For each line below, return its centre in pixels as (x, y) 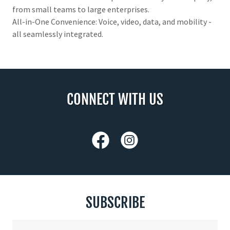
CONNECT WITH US (115, 99)
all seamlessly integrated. (58, 34)
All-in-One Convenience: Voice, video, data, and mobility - (112, 21)
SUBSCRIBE (115, 202)
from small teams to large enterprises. (81, 9)
